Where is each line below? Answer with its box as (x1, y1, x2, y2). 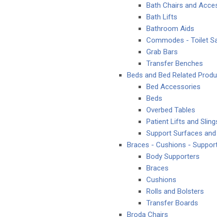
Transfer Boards (146, 199, 198, 207)
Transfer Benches (146, 59, 203, 68)
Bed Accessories (146, 82, 201, 91)
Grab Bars (146, 47, 178, 56)
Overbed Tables (146, 106, 195, 114)
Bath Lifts (146, 13, 177, 21)
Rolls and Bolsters (146, 187, 204, 196)
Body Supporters (146, 152, 200, 161)
